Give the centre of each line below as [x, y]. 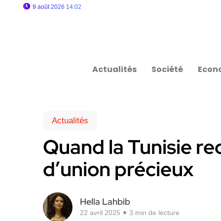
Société [167, 69]
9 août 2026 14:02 [57, 7]
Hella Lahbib [105, 202]
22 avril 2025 [100, 213]
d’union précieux [118, 169]
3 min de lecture [154, 213]
